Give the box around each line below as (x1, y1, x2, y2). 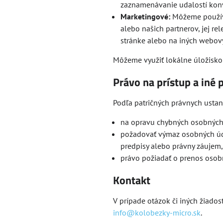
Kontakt (112, 172, 150, 189)
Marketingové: (120, 11, 170, 21)
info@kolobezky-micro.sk (112, 208, 201, 218)
